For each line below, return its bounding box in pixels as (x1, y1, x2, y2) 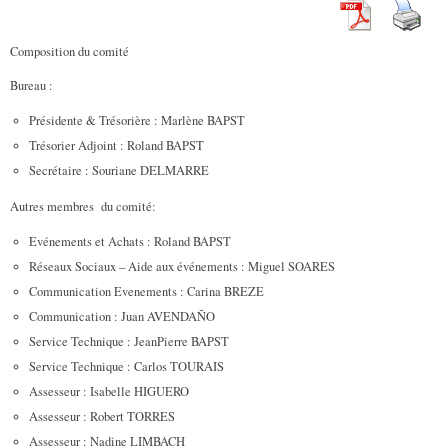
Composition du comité (10, 43, 129, 60)
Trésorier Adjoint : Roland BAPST (28, 137, 204, 155)
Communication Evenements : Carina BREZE (28, 283, 264, 301)
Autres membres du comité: (10, 197, 156, 215)
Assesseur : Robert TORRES (28, 408, 175, 426)
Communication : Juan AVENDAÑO (28, 308, 215, 326)
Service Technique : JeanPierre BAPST (28, 333, 229, 351)
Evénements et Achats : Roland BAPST (28, 233, 231, 251)
